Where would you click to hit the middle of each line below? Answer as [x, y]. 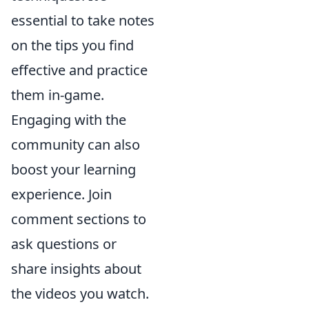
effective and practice [79, 70]
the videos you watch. [80, 293]
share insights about [76, 269]
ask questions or [64, 244]
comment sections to [79, 219]
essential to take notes [83, 20]
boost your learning [73, 169]
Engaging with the [69, 120]
